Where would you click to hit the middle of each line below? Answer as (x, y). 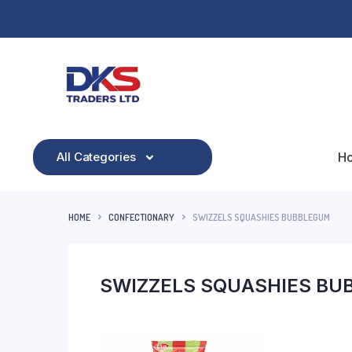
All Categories (96, 157)
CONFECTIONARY (141, 217)
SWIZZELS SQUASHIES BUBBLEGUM (261, 217)
